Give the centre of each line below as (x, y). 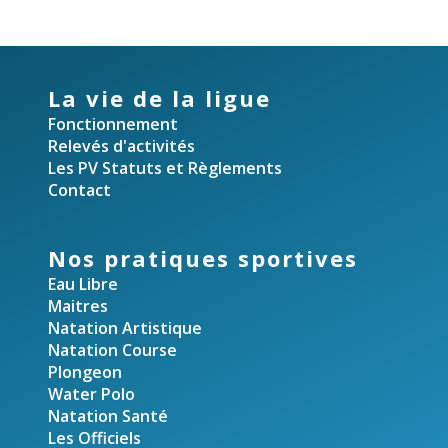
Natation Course (113, 349)
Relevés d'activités (122, 145)
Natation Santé (108, 415)
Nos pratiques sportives (203, 257)
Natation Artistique (125, 327)
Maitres (78, 305)
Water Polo (92, 393)
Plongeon (85, 371)
